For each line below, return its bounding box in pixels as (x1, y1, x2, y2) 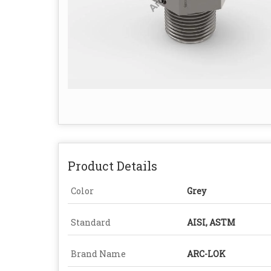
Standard (71, 217, 111, 229)
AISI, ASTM (187, 217, 235, 229)
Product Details (68, 158, 157, 174)
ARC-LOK (187, 248, 226, 260)
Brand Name (71, 248, 126, 260)
